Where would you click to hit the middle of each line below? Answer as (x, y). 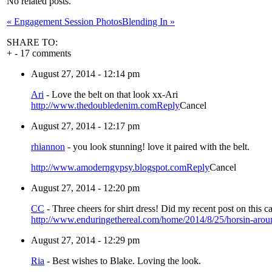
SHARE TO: (32, 42)
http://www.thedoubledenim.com (94, 106)
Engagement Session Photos (67, 22)
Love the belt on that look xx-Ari (115, 95)
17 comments (46, 53)
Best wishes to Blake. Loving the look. (127, 261)
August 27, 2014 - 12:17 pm (85, 126)
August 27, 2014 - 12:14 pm (85, 74)
